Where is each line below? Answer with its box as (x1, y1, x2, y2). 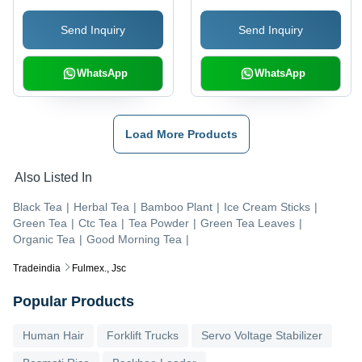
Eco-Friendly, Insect (200, 5, 314, 19)
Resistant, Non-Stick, (200, 24, 322, 39)
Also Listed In (15, 170, 92, 184)
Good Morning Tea (86, 232, 182, 246)
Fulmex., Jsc (72, 262, 126, 274)
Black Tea (13, 200, 62, 213)
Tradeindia (13, 262, 61, 274)
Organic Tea (13, 232, 75, 246)
